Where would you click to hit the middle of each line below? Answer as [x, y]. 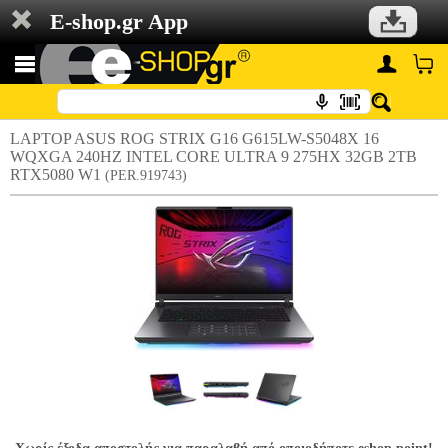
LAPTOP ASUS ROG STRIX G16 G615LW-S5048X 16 [194, 138]
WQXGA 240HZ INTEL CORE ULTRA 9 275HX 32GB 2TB [213, 156]
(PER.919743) [146, 175]
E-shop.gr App [119, 21]
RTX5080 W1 [57, 174]
